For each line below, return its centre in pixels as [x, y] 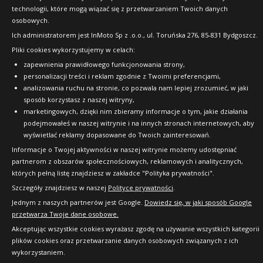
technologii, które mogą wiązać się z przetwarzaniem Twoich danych [120, 9]
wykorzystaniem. [38, 252]
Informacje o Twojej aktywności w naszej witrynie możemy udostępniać [124, 149]
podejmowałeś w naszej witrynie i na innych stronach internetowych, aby [139, 123]
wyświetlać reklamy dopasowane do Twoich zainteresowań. [117, 135]
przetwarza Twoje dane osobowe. [65, 214]
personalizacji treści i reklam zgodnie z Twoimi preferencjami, [122, 76]
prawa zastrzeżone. [131, 29]
